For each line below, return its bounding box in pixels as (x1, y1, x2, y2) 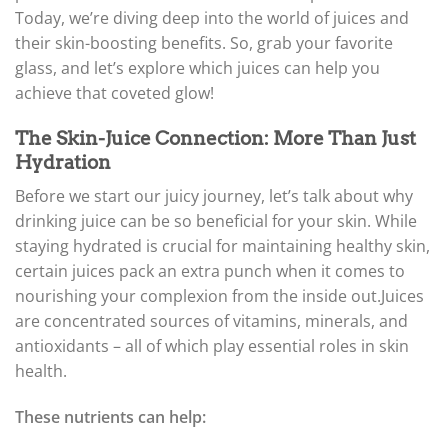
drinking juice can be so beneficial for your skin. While (15, 210, 417, 233)
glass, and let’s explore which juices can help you (15, 56, 380, 79)
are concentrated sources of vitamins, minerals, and (15, 310, 408, 333)
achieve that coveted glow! (15, 81, 214, 104)
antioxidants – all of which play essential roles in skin (15, 335, 409, 358)
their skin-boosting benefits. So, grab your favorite (15, 31, 393, 54)
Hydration (15, 150, 111, 174)
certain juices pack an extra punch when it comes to (15, 260, 405, 283)
